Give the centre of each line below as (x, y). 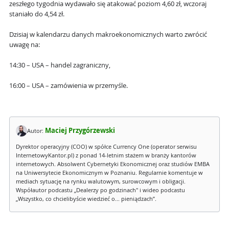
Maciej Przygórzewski (80, 131)
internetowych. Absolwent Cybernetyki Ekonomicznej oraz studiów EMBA (113, 164)
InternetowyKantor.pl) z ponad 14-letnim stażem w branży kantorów (106, 156)
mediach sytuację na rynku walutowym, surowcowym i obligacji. (101, 182)
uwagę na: (25, 45)
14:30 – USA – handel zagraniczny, (60, 65)
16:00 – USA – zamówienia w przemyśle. (68, 86)
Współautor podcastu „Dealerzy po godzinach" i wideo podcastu (100, 190)
